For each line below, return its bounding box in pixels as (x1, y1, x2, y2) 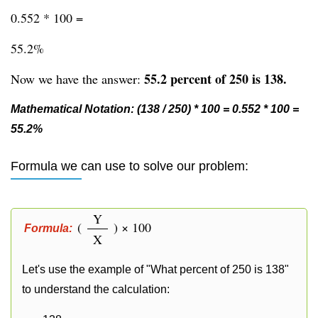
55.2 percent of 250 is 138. (144, 70, 287, 88)
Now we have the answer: (11, 70, 144, 87)
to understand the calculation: (22, 283, 170, 295)
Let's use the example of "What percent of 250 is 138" (22, 263, 289, 275)
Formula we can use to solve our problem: (11, 159, 248, 173)
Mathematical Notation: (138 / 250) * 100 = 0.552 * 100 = (11, 103, 299, 115)
